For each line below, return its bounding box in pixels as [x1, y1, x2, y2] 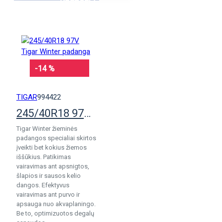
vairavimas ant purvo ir [16, 191, 80, 198]
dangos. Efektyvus [16, 181, 69, 189]
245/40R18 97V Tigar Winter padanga [84, 107, 91, 119]
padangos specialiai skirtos [16, 134, 96, 142]
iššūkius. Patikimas [16, 153, 71, 161]
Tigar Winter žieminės [16, 125, 77, 132]
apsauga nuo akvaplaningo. [16, 200, 96, 208]
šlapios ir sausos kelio [16, 172, 81, 179]
